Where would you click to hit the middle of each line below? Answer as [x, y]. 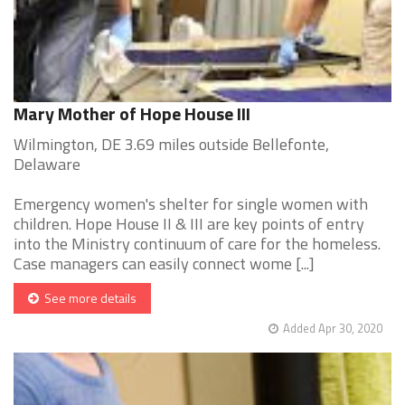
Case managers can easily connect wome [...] [164, 264]
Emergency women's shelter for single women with [191, 204]
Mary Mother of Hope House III [132, 114]
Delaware [47, 165]
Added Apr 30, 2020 [333, 329]
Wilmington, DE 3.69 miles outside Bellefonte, [171, 145]
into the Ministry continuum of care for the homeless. [197, 244]
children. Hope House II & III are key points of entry [189, 224]
